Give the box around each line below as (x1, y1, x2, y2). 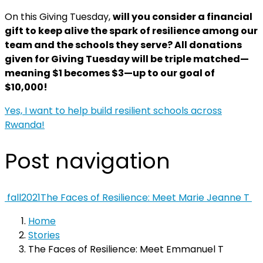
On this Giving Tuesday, (5, 10, 113, 24)
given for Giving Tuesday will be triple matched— (5, 52, 249, 66)
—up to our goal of (124, 66, 215, 80)
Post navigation (5, 146, 170, 176)
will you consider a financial (113, 10, 252, 24)
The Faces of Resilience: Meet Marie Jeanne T (41, 190, 252, 204)
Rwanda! (5, 118, 45, 132)
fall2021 (5, 190, 41, 204)
